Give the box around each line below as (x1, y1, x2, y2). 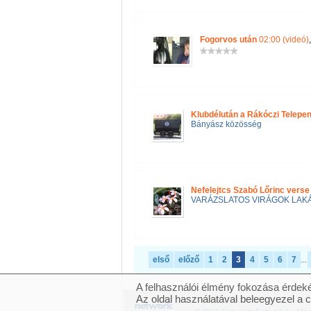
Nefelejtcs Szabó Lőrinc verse (191, 185, 310, 195)
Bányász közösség (191, 119, 262, 129)
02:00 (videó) (257, 35, 309, 44)
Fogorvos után (200, 35, 257, 44)
